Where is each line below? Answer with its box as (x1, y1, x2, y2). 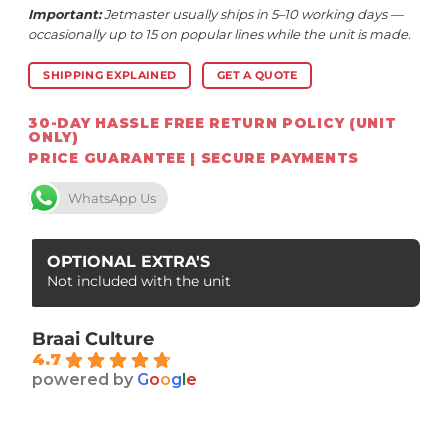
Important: (28, 6, 102, 23)
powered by (32, 369, 138, 389)
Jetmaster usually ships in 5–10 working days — (101, 6, 404, 23)
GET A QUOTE (216, 69, 298, 83)
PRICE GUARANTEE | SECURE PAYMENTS (28, 150, 359, 166)
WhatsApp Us (68, 189, 157, 206)
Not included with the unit (47, 271, 232, 290)
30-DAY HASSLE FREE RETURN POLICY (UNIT (28, 115, 397, 132)
